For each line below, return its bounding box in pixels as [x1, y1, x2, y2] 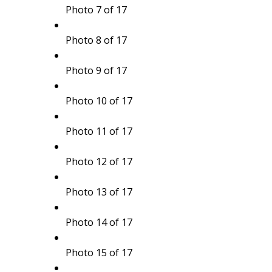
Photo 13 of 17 [65, 185, 132, 199]
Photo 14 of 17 [65, 215, 132, 229]
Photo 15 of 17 [65, 245, 132, 259]
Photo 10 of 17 [65, 93, 132, 107]
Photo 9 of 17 [65, 63, 127, 77]
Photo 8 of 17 [65, 33, 127, 47]
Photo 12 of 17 [65, 154, 132, 168]
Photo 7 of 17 [65, 2, 127, 16]
